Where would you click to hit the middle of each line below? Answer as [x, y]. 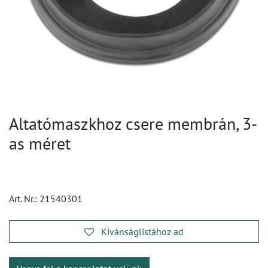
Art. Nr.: [24, 199]
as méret [40, 143]
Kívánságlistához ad [142, 232]
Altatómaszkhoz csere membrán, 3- [133, 124]
